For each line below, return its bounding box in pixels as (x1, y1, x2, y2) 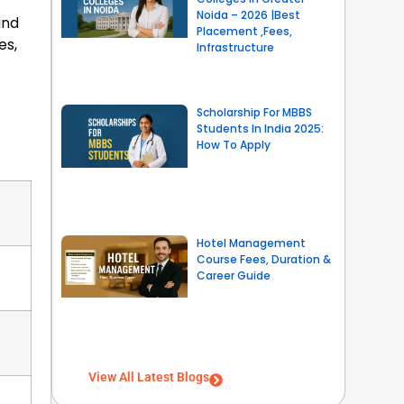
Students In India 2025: (196, 121, 324, 137)
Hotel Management (196, 234, 306, 251)
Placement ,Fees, (196, 23, 292, 39)
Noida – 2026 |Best (196, 6, 300, 23)
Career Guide (196, 267, 271, 283)
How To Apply (196, 137, 271, 153)
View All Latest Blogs (87, 369, 209, 384)
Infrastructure (196, 39, 274, 55)
